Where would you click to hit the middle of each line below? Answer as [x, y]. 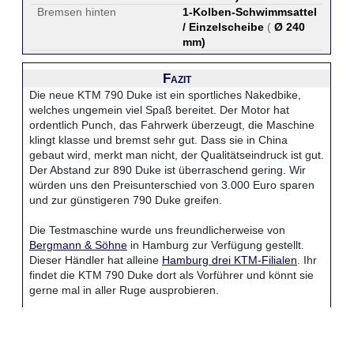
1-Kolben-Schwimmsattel [250, 12]
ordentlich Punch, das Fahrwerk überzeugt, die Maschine [172, 125]
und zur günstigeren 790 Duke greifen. [126, 200]
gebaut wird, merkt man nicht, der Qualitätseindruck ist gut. [177, 155]
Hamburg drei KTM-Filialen [230, 260]
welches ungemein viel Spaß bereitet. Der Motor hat [159, 110]
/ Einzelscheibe [223, 27]
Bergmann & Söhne [78, 245]
